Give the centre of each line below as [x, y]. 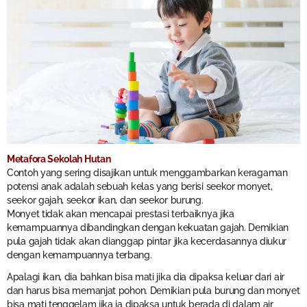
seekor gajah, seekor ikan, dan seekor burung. [105, 200]
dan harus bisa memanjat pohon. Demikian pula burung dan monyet [153, 290]
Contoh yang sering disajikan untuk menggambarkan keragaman [147, 172]
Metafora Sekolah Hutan [59, 159]
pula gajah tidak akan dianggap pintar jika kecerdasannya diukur [147, 241]
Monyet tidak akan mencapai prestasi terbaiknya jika [121, 213]
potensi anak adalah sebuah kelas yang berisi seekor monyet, [140, 186]
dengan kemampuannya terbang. [79, 255]
